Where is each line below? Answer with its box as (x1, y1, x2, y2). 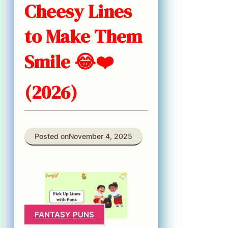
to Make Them (24, 23, 142, 49)
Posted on (35, 131, 69, 140)
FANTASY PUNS (35, 210, 94, 220)
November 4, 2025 (69, 131, 132, 140)
